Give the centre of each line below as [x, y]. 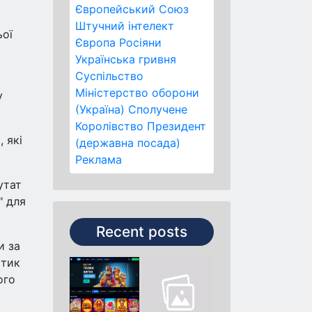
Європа [95, 42]
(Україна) [100, 109]
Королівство [109, 126]
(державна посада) [128, 143]
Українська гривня [126, 59]
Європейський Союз [132, 9]
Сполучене [158, 109]
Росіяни [140, 42]
